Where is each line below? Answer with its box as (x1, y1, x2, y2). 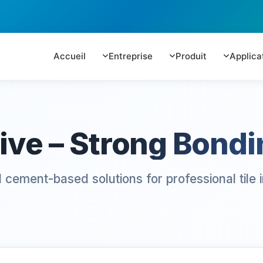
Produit (176, 50, 207, 62)
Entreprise (109, 50, 153, 62)
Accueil (53, 50, 86, 62)
